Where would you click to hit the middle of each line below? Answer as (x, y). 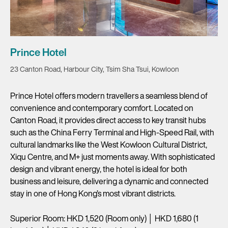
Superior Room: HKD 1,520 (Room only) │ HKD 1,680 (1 (104, 218)
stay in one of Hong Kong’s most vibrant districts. (93, 193)
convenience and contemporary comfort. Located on (102, 108)
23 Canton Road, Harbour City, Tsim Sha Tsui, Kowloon (95, 69)
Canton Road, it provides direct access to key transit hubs (108, 120)
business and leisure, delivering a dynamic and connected (109, 181)
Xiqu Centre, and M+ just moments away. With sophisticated (112, 156)
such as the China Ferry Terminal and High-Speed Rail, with (112, 132)
